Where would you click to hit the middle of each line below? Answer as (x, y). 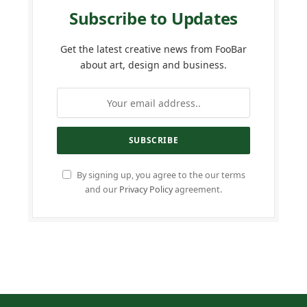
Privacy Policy (146, 190)
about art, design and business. (153, 65)
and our (102, 190)
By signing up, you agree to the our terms (160, 175)
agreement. (197, 190)
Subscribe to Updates (153, 19)
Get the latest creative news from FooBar (153, 49)
